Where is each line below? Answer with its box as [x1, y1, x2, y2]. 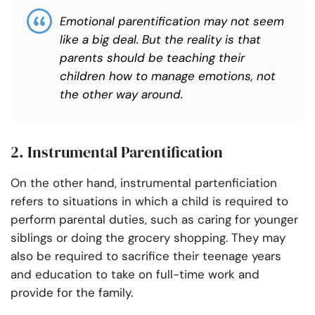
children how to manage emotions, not [60, 68, 276, 84]
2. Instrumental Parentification [11, 141, 226, 163]
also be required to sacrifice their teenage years [11, 248, 281, 264]
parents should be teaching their [60, 50, 245, 66]
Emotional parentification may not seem [60, 13, 284, 30]
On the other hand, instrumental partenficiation [11, 175, 277, 191]
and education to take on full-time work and [11, 266, 259, 283]
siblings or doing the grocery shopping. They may [11, 230, 285, 246]
